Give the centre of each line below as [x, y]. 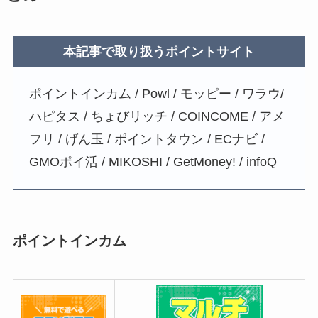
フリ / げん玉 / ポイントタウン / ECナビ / [147, 139]
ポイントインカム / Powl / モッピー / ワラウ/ [157, 93]
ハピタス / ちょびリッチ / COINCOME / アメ [157, 116]
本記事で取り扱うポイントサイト [159, 51]
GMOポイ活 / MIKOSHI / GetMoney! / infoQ [153, 161]
